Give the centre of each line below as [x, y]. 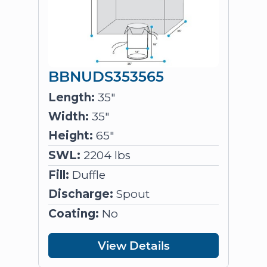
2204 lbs [105, 155]
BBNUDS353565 [106, 76]
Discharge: [81, 194]
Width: [69, 117]
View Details [133, 245]
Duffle [87, 175]
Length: [72, 97]
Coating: [74, 214]
